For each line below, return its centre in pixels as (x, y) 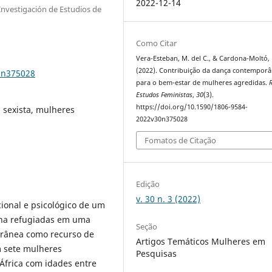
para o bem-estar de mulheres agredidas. (203, 82)
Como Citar (157, 43)
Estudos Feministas (165, 94)
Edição (148, 184)
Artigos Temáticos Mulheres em (201, 241)
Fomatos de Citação (181, 141)
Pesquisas (157, 253)
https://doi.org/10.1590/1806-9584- (192, 107)
